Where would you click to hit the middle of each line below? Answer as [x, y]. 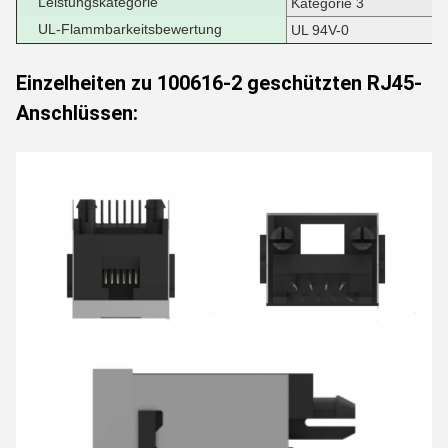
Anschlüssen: [77, 113]
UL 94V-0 [320, 30]
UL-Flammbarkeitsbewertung [130, 29]
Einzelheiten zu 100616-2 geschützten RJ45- [219, 83]
